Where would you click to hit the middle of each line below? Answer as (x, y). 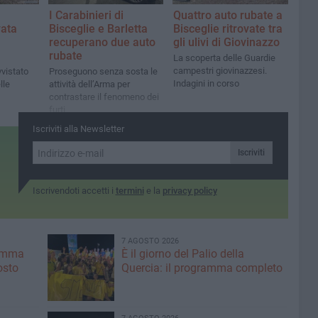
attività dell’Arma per (89, 84)
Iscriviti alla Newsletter (78, 129)
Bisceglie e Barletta (98, 29)
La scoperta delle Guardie (225, 58)
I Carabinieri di (86, 16)
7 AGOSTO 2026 (150, 241)
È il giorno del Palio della (182, 254)
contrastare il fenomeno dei (104, 97)
